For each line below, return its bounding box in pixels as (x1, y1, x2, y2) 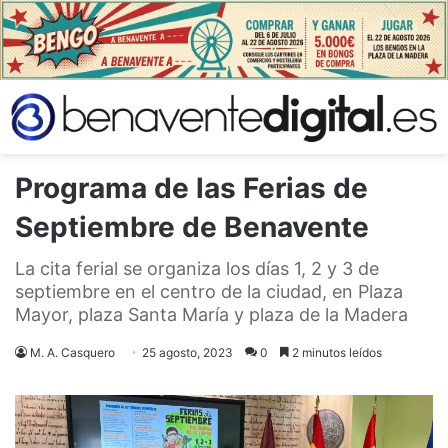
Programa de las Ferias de (15, 170, 368, 205)
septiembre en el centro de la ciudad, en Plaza (15, 280, 403, 302)
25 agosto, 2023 (142, 344, 233, 360)
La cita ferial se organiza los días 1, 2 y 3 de (15, 257, 379, 279)
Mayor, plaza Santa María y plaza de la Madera (15, 303, 408, 325)
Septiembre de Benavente (15, 209, 369, 244)
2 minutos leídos (289, 344, 382, 360)
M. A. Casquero (30, 344, 115, 360)
